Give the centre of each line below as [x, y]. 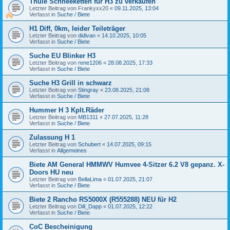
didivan [87, 35]
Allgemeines [72, 150]
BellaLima [90, 179]
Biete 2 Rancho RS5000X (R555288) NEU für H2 [103, 199]
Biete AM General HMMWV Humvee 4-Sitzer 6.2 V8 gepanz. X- [127, 164]
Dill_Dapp [90, 206]
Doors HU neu [51, 172]
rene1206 [90, 62]
